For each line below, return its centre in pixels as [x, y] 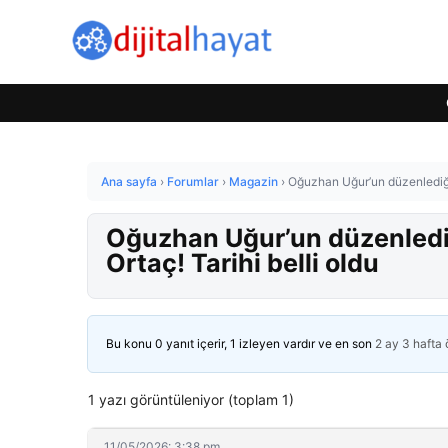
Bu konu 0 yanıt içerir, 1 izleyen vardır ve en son [240, 343]
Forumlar [193, 181]
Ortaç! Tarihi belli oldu [242, 263]
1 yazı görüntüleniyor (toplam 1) [191, 399]
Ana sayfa [129, 181]
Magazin [253, 181]
